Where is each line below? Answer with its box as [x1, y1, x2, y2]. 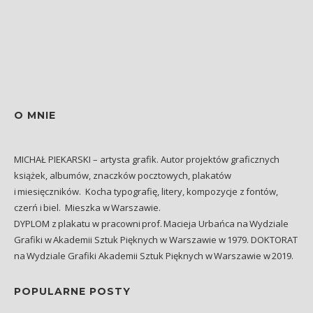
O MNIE [14, 109, 56, 122]
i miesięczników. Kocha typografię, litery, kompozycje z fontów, [14, 185, 278, 198]
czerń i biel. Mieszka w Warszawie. [14, 201, 161, 214]
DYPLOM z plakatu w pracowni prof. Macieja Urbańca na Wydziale [14, 217, 289, 231]
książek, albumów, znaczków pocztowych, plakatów [14, 169, 231, 182]
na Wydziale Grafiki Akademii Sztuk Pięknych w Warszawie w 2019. [14, 249, 296, 263]
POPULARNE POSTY [14, 285, 131, 298]
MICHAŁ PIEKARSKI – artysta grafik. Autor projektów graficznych [14, 153, 279, 166]
